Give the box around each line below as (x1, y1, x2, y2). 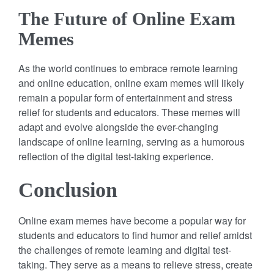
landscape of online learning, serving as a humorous (18, 134, 245, 149)
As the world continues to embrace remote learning (18, 61, 238, 75)
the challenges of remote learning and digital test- (18, 242, 231, 257)
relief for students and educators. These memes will (18, 105, 240, 119)
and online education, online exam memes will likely (18, 75, 244, 90)
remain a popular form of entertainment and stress (18, 90, 232, 105)
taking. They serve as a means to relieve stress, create (18, 257, 253, 272)
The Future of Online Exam (18, 8, 235, 29)
